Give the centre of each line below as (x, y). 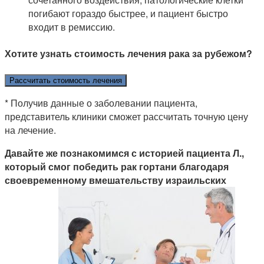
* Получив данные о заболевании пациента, (101, 103)
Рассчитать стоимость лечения (66, 80)
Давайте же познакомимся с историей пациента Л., (124, 153)
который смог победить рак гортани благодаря (117, 166)
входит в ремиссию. (72, 27)
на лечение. (30, 130)
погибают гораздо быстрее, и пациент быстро (128, 14)
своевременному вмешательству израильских (115, 180)
